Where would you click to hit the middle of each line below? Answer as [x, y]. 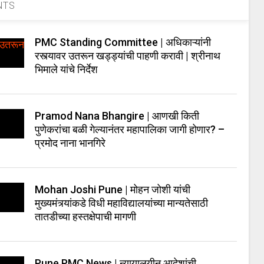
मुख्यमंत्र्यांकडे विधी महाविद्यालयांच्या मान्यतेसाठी [122, 203]
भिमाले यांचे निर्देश [67, 69]
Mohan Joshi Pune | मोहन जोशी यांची [113, 189]
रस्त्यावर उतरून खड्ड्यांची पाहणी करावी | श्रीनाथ [128, 56]
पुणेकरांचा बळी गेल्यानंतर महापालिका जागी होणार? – [130, 129]
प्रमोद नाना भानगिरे [70, 143]
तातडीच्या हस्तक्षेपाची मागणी [86, 217]
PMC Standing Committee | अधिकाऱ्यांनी [123, 42]
